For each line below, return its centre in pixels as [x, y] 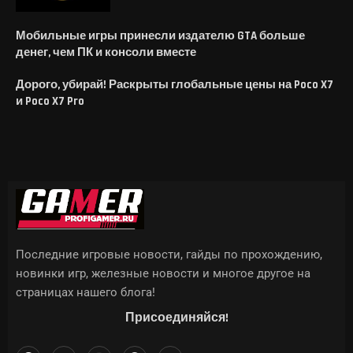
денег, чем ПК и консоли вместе [106, 52]
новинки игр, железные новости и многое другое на [163, 273]
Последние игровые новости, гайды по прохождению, [169, 254]
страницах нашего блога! [85, 292]
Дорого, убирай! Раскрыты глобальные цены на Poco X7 [175, 84]
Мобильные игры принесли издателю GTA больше [160, 35]
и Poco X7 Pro [50, 101]
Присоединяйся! [176, 318]
